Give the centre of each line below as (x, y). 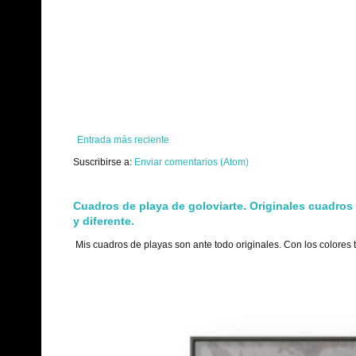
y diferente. (104, 221)
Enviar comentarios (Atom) (192, 163)
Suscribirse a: (104, 163)
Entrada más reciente (123, 140)
